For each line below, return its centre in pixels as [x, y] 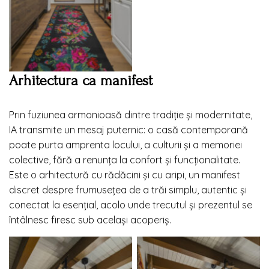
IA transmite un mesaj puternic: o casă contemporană [128, 129]
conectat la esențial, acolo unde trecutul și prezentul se [131, 204]
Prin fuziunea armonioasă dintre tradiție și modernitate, [131, 114]
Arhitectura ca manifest [81, 80]
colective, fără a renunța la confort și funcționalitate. [125, 159]
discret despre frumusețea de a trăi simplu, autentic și [128, 189]
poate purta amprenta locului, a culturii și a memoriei [125, 144]
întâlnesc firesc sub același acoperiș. [90, 219]
